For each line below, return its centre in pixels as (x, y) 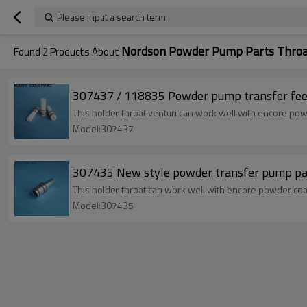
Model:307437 (103, 128)
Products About (85, 52)
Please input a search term (111, 17)
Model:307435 (103, 205)
